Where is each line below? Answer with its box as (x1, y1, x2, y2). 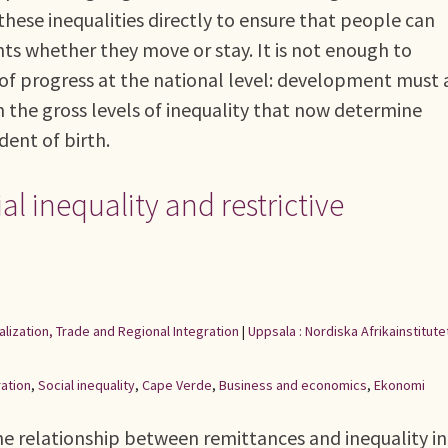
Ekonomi (374, 376, 425, 394)
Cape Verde (142, 376, 212, 394)
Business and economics (219, 376, 367, 394)
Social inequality (38, 376, 135, 394)
